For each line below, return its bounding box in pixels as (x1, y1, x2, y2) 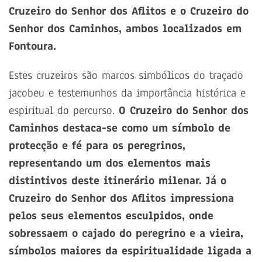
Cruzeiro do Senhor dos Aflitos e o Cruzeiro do (9, 4, 249, 19)
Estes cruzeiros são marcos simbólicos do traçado (9, 68, 243, 84)
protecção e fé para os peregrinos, (9, 138, 185, 154)
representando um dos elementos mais (9, 156, 211, 171)
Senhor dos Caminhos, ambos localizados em (9, 21, 242, 37)
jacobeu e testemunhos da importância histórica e (9, 85, 246, 101)
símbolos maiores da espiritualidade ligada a (9, 243, 251, 259)
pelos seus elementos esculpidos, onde (9, 208, 213, 224)
